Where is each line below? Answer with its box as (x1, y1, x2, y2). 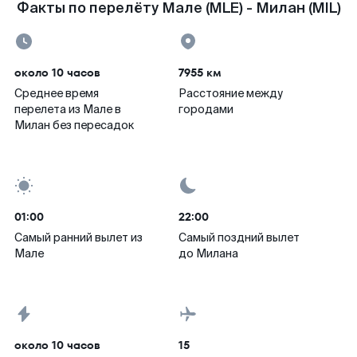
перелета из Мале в (14, 102, 121, 116)
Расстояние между (178, 86, 283, 100)
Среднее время (14, 86, 99, 100)
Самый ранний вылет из (14, 230, 143, 245)
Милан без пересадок (14, 118, 134, 132)
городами (178, 102, 233, 116)
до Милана (178, 246, 238, 261)
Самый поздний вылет (178, 230, 300, 245)
